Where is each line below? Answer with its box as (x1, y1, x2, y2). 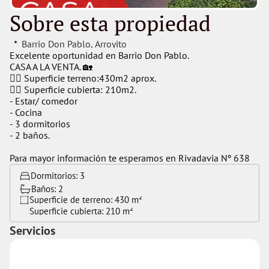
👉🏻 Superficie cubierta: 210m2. (10, 83, 136, 95)
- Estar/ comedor (10, 95, 77, 107)
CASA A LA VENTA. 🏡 (10, 61, 92, 73)
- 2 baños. (10, 129, 50, 141)
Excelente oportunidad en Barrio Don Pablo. (10, 49, 189, 61)
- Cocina (10, 106, 42, 118)
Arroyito (95, 37, 127, 50)
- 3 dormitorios (10, 118, 70, 130)
